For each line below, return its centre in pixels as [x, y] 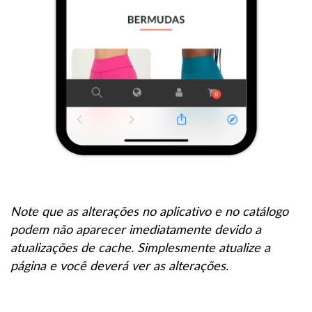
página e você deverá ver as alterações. [119, 266]
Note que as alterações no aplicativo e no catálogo [149, 211]
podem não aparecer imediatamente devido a [136, 229]
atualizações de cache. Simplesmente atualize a [140, 248]
